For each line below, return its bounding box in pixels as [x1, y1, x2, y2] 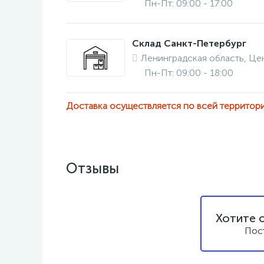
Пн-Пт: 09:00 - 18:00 [144, 67, 233, 78]
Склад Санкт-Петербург [132, 38, 246, 49]
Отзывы [66, 160, 119, 177]
